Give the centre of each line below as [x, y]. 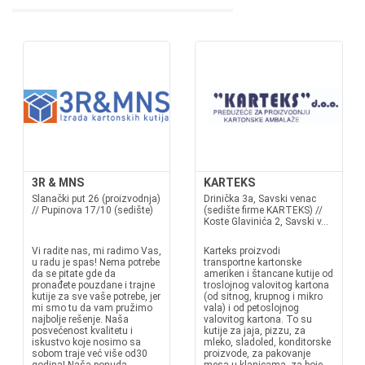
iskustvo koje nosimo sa [86, 342]
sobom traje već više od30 [89, 354]
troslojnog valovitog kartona [266, 285]
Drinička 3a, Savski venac [260, 199]
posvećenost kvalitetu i [82, 331]
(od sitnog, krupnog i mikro [263, 297]
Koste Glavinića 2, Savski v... [266, 222]
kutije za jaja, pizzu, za [255, 331]
